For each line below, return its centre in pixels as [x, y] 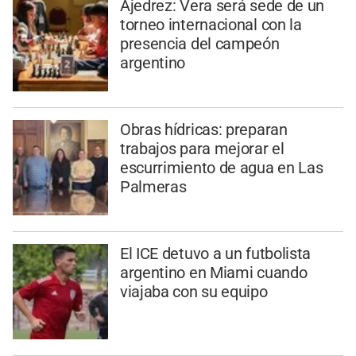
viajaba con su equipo [193, 291]
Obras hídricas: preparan [203, 130]
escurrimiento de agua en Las [221, 168]
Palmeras [153, 187]
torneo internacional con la [211, 25]
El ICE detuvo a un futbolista [215, 253]
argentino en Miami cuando [213, 272]
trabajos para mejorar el [202, 149]
